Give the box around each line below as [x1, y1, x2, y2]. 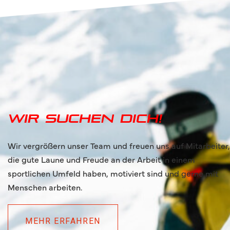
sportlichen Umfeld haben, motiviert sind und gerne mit [8, 167, 218, 179]
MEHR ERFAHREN [25, 216, 101, 226]
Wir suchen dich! [8, 111, 162, 126]
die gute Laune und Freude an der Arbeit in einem [8, 154, 195, 165]
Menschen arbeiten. [8, 181, 82, 193]
